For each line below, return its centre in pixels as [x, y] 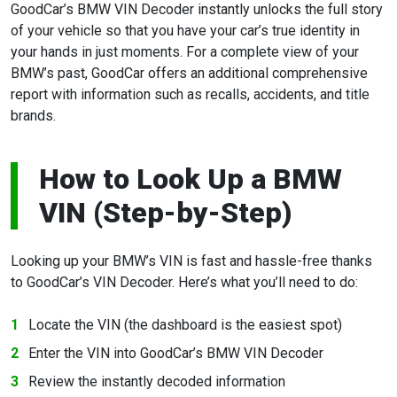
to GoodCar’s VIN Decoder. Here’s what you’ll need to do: [184, 283]
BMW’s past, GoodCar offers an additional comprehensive [189, 74]
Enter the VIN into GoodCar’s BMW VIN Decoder [176, 354]
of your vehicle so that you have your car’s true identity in [185, 31]
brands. [33, 116]
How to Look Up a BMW [191, 179]
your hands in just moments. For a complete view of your [185, 52]
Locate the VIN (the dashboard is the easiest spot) [185, 325]
